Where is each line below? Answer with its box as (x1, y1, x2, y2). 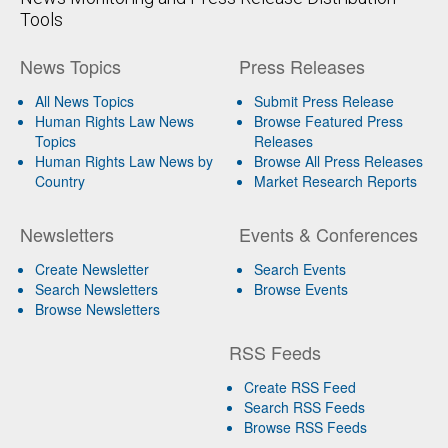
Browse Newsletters (35, 298, 160, 319)
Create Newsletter (35, 258, 149, 279)
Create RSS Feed (244, 376, 357, 397)
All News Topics (35, 90, 134, 111)
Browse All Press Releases (253, 150, 423, 171)
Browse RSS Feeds (244, 416, 368, 437)
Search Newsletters (35, 278, 158, 299)
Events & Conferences (238, 220, 418, 247)
